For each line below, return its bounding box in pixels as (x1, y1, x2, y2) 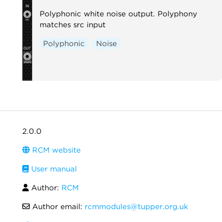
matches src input (39, 20, 106, 29)
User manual (29, 165, 77, 173)
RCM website (30, 146, 81, 155)
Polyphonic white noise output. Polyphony (39, 9, 197, 18)
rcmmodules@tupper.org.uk (85, 202, 188, 211)
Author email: (30, 202, 85, 211)
